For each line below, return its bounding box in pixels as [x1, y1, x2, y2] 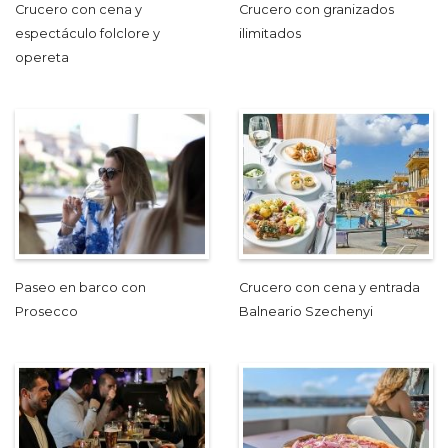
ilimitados [239, 26, 301, 42]
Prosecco [15, 303, 78, 319]
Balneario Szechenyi [239, 303, 373, 319]
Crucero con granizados [239, 2, 394, 18]
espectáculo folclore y [15, 26, 160, 42]
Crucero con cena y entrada [239, 279, 420, 295]
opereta [15, 50, 69, 66]
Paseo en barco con [15, 279, 146, 295]
